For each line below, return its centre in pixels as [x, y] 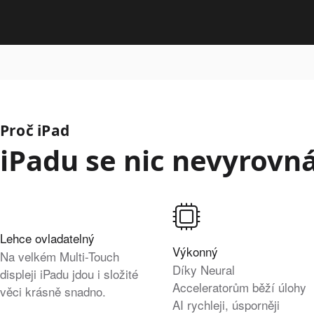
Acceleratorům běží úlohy [239, 287]
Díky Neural [204, 270]
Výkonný [195, 252]
